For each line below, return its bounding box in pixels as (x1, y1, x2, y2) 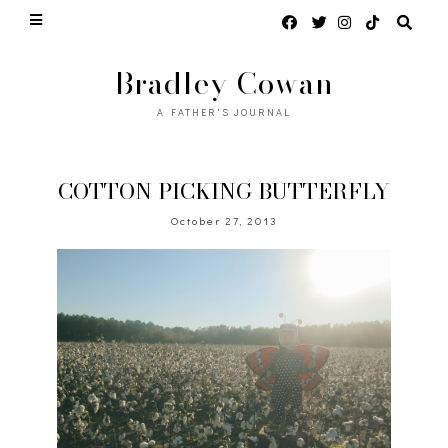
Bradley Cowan (114, 60, 334, 106)
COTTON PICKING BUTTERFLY (58, 174, 390, 208)
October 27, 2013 (170, 213, 278, 228)
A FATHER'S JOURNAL (157, 106, 291, 119)
